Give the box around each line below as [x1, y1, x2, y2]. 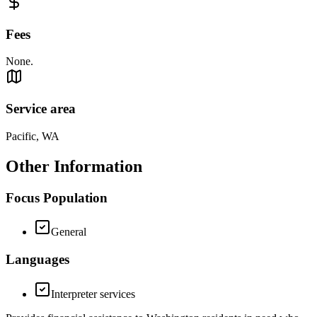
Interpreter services [51, 287, 135, 300]
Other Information [6, 156, 142, 175]
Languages [6, 252, 69, 267]
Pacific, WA [6, 129, 59, 142]
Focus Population [6, 190, 108, 205]
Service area [6, 101, 76, 117]
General [51, 226, 86, 238]
